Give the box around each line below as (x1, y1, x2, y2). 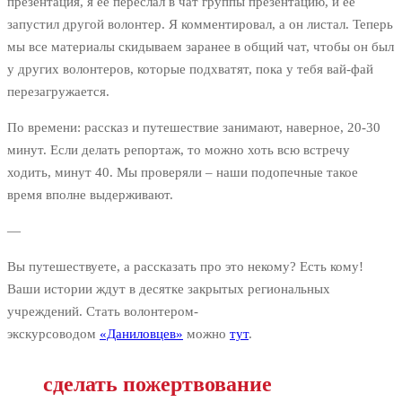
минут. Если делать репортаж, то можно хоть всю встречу (7, 143, 350, 158)
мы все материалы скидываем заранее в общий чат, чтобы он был (7, 39, 394, 55)
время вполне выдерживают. (7, 188, 173, 203)
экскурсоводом (7, 327, 100, 342)
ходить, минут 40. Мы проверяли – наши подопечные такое (7, 165, 358, 180)
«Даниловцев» (100, 327, 183, 342)
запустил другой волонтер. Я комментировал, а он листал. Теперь (7, 17, 393, 32)
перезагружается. (7, 84, 109, 100)
